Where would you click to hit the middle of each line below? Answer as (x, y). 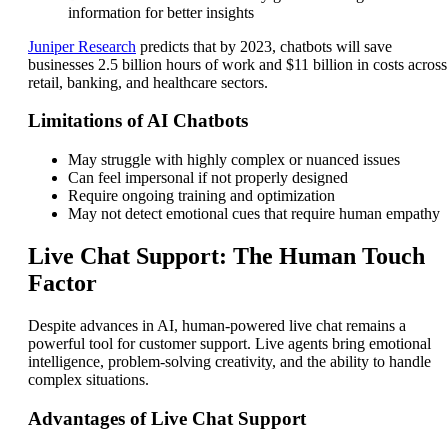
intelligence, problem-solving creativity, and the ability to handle (229, 361)
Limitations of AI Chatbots (138, 121)
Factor (62, 282)
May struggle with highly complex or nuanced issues (234, 160)
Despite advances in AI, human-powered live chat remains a (217, 325)
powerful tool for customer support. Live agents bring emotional (229, 343)
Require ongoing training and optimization (201, 196)
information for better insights (161, 12)
